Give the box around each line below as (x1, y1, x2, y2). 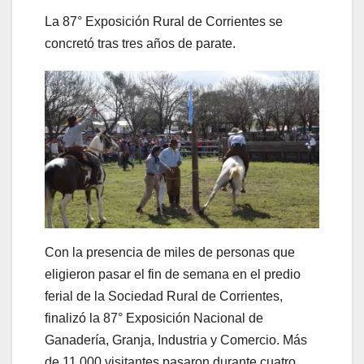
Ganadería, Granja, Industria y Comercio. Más (45, 332, 307, 347)
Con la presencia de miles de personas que (45, 245, 295, 259)
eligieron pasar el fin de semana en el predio (45, 266, 301, 281)
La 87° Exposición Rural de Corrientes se (45, 15, 283, 29)
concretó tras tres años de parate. (45, 37, 239, 51)
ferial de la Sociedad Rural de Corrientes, (45, 288, 283, 303)
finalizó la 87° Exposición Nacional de (45, 310, 263, 325)
